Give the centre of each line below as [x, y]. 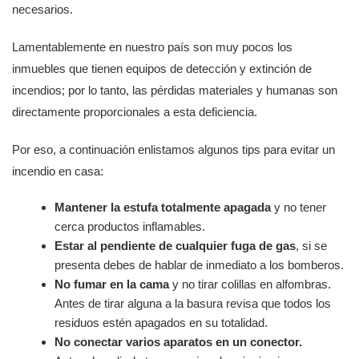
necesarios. [42, 9]
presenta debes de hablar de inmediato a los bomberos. [200, 265]
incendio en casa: [58, 171]
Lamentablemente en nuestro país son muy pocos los [152, 47]
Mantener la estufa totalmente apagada [163, 207]
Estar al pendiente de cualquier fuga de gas [175, 246]
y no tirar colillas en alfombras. [250, 284]
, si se [312, 246]
